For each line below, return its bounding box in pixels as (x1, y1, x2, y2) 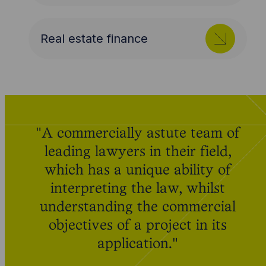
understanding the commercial (40, 201, 236, 215)
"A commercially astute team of (36, 127, 240, 141)
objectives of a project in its (49, 219, 227, 233)
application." (97, 237, 178, 252)
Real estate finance (40, 31, 148, 46)
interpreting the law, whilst (50, 182, 225, 197)
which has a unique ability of (45, 164, 231, 178)
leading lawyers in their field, (44, 145, 232, 160)
